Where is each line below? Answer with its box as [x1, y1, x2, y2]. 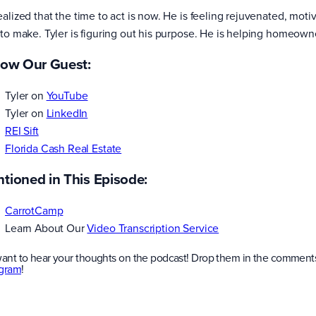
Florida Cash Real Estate [5, 140, 122, 156]
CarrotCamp [5, 202, 63, 218]
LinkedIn [46, 104, 88, 121]
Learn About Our [5, 219, 87, 236]
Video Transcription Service [87, 219, 219, 236]
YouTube [46, 87, 88, 103]
